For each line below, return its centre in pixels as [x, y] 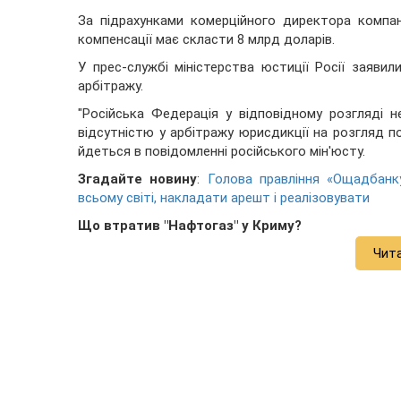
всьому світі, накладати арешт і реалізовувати [224, 198]
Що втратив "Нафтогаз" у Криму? [190, 226]
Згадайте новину [138, 179]
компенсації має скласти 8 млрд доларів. [206, 40]
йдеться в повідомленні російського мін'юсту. [222, 152]
